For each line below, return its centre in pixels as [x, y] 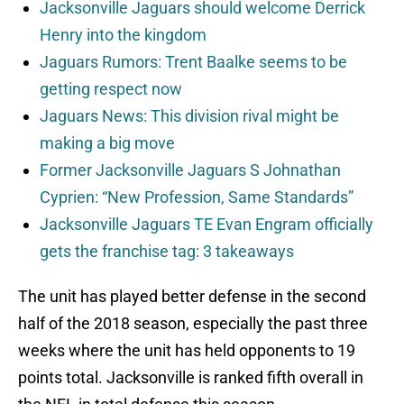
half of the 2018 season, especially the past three [193, 324]
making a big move [107, 143]
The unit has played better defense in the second [192, 297]
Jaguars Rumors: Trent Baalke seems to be [193, 62]
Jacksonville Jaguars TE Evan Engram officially [207, 225]
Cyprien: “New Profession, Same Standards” [197, 197]
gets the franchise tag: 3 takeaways [167, 252]
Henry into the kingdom [123, 35]
